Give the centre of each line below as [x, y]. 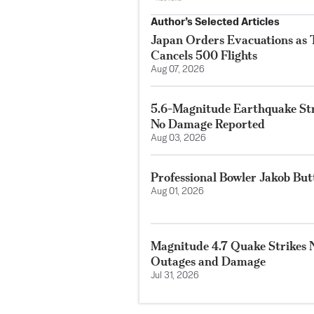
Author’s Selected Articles [215, 22]
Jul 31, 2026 [175, 276]
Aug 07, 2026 [178, 70]
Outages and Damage [208, 261]
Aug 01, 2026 [177, 192]
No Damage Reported [208, 124]
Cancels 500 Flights [204, 55]
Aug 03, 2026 [178, 139]
